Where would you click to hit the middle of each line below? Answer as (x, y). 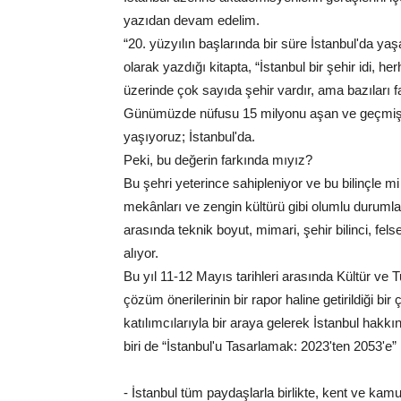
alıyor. (141, 253)
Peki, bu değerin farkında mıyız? (218, 160)
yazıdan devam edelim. (192, 21)
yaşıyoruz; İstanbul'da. (189, 137)
